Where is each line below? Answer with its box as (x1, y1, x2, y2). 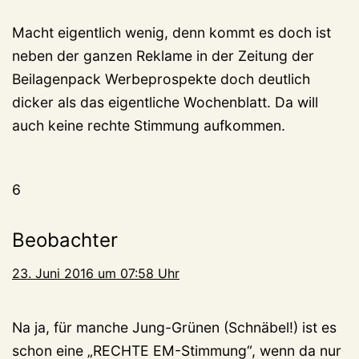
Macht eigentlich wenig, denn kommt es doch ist (12, 23, 331, 41)
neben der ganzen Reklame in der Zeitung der (12, 46, 314, 64)
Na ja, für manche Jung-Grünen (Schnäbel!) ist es (12, 318, 337, 336)
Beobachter (12, 228, 118, 252)
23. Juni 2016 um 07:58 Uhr (12, 264, 179, 281)
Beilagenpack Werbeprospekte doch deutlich (12, 70, 310, 87)
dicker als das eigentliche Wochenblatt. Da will (12, 93, 318, 111)
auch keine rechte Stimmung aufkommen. (12, 116, 285, 134)
